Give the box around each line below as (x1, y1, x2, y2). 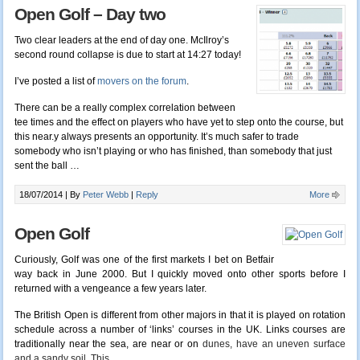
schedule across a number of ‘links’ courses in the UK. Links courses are (14, 324, 346, 336)
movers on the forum (96, 76, 186, 88)
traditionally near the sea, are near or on (14, 338, 203, 350)
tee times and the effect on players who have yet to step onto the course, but (14, 117, 343, 129)
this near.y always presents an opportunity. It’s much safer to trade (14, 131, 299, 143)
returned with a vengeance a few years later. (14, 283, 207, 295)
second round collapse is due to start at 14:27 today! (14, 49, 241, 61)
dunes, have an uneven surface (202, 338, 346, 350)
